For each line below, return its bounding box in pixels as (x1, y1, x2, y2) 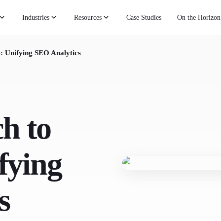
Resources (74, 13, 102, 21)
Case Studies (126, 13, 162, 21)
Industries (22, 13, 50, 21)
